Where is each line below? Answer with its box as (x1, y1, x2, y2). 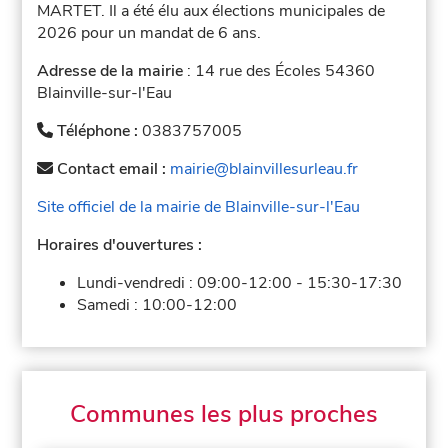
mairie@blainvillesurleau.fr (170, 157, 359, 180)
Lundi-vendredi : (77, 271, 198, 294)
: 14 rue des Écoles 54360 (183, 59, 376, 82)
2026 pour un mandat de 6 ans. (37, 21, 262, 44)
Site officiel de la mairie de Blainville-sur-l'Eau (37, 195, 361, 218)
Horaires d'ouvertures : (37, 233, 203, 256)
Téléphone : (53, 119, 143, 142)
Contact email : (53, 157, 171, 180)
